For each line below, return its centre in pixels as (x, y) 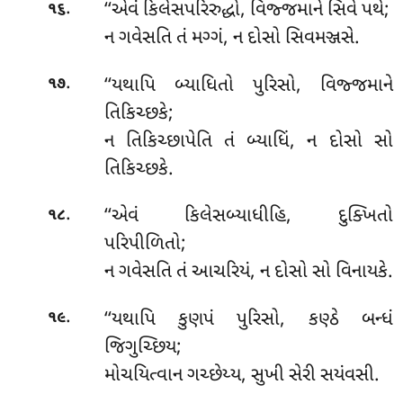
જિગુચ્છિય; (143, 349)
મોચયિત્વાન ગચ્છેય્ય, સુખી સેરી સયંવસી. (242, 376)
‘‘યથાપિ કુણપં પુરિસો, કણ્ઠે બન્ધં (248, 321)
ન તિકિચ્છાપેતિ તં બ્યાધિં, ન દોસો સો (248, 142)
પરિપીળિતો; (145, 245)
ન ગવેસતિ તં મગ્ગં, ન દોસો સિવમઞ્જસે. (232, 39)
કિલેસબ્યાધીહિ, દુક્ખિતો (289, 217)
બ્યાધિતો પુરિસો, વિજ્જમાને (283, 86)
